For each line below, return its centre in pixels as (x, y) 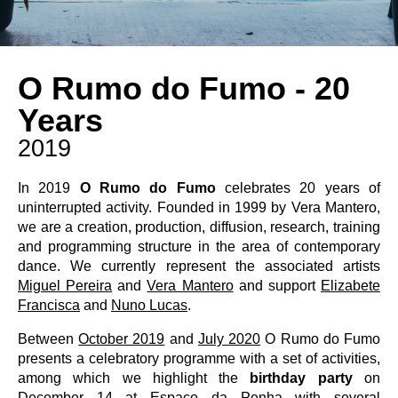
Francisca (49, 305)
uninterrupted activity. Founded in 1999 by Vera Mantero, (199, 207)
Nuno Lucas (149, 305)
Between (48, 339)
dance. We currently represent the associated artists (199, 266)
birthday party (301, 378)
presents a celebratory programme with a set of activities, (199, 358)
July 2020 (229, 339)
